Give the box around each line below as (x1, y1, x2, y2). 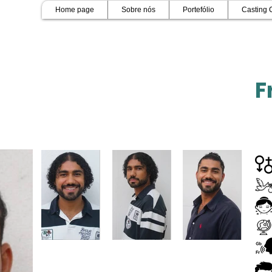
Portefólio (183, 5, 214, 14)
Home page (55, 5, 94, 14)
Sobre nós (121, 5, 155, 14)
